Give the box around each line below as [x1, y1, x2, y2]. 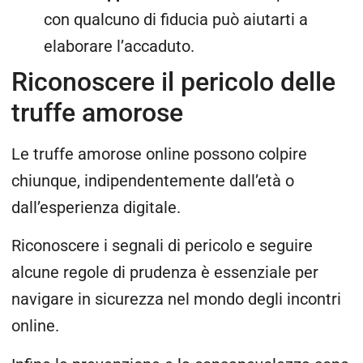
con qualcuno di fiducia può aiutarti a [44, 10, 308, 29]
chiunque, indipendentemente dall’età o [11, 171, 294, 190]
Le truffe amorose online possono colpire [11, 144, 307, 164]
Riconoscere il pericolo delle [11, 66, 335, 97]
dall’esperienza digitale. [11, 198, 181, 217]
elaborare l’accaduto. [44, 36, 194, 56]
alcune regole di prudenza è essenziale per [11, 263, 318, 283]
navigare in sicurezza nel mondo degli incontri [11, 290, 341, 310]
